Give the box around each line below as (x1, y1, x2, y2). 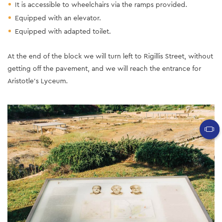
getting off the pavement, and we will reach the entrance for (7, 63, 201, 73)
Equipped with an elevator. (15, 13, 101, 22)
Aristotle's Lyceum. (7, 76, 68, 85)
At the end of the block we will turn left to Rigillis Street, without (7, 51, 213, 60)
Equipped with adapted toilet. (15, 26, 111, 36)
